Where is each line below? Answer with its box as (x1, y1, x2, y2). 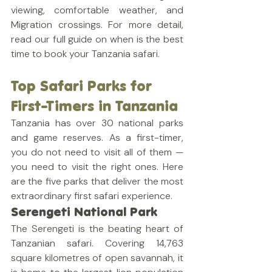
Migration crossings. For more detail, (11, 18, 183, 31)
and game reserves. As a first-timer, (11, 131, 183, 144)
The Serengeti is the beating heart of (11, 222, 183, 235)
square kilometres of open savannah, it (11, 251, 183, 264)
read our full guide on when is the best (11, 33, 183, 46)
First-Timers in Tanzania (11, 96, 178, 116)
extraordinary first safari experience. (11, 189, 172, 202)
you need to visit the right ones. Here (11, 160, 183, 173)
